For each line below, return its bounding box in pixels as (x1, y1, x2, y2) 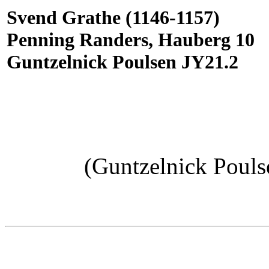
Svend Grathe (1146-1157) (7, 7, 220, 28)
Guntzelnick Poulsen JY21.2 (7, 51, 238, 73)
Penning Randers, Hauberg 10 (7, 29, 255, 50)
